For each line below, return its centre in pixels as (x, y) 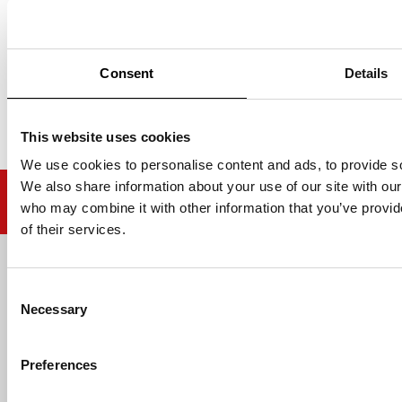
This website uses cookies (106, 136)
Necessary (54, 309)
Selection (34, 313)
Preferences (59, 365)
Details (366, 73)
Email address (69, 272)
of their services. (73, 229)
